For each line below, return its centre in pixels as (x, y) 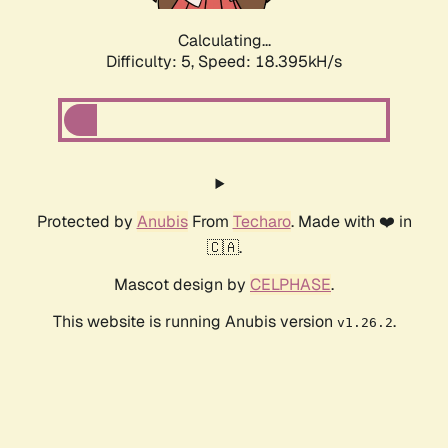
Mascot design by (182, 285)
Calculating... (224, 41)
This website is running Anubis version (194, 322)
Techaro (261, 222)
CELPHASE (290, 285)
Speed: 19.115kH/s (270, 62)
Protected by (86, 222)
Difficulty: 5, (152, 62)
